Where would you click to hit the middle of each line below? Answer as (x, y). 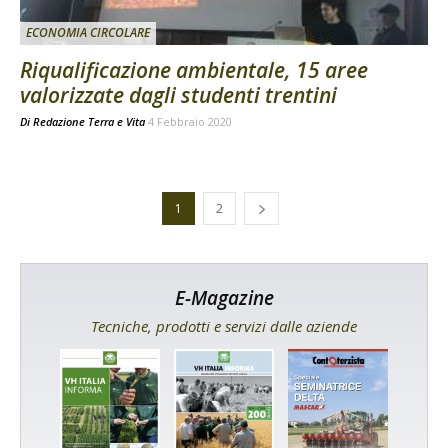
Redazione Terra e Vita (89, 121)
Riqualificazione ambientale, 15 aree (194, 69)
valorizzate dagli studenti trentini (178, 94)
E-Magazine (224, 297)
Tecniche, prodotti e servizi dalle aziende (224, 325)
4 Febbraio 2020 (190, 121)
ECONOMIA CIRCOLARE (88, 32)
